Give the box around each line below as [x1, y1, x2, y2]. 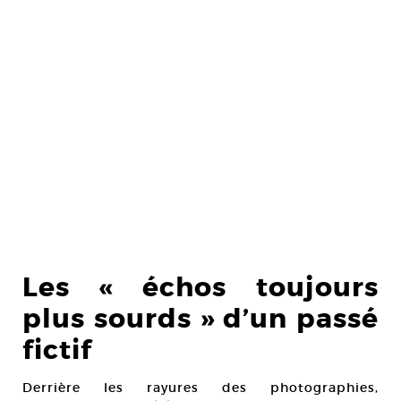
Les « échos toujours [22, 270, 379, 305]
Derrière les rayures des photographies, [22, 380, 379, 397]
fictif [22, 333, 92, 368]
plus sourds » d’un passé [22, 302, 379, 337]
